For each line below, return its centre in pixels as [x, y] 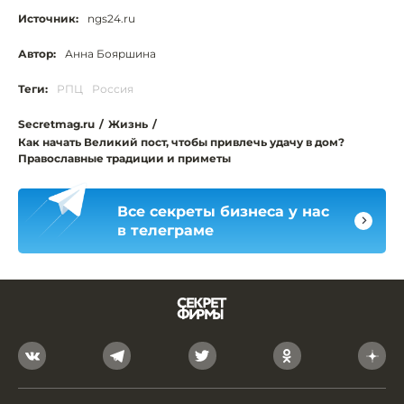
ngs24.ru [111, 18]
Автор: [37, 53]
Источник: [48, 18]
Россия [113, 88]
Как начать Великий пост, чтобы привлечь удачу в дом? [181, 142]
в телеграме [165, 230]
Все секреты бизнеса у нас [223, 211]
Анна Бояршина [110, 53]
